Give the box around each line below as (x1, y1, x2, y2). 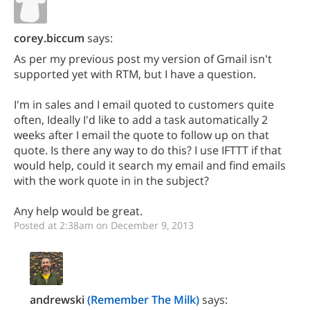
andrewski (30, 292, 84, 307)
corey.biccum (14, 30, 84, 46)
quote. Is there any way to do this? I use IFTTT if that (14, 143, 282, 158)
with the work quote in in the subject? (14, 173, 209, 188)
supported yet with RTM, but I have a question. (14, 66, 256, 82)
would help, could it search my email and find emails (14, 158, 286, 173)
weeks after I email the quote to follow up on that (14, 127, 269, 143)
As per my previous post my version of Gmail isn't (14, 51, 272, 66)
